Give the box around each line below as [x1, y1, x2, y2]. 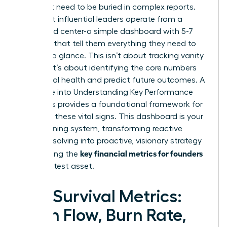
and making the [19, 149, 80, 158]
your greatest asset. [19, 162, 94, 170]
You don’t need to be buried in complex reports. [19, 3, 196, 11]
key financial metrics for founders [80, 147, 203, 158]
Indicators [19, 100, 56, 108]
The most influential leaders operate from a [19, 15, 182, 23]
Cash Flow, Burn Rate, [19, 206, 186, 224]
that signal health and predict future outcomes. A [19, 75, 205, 84]
